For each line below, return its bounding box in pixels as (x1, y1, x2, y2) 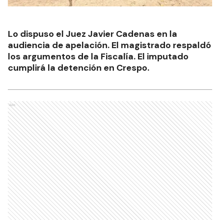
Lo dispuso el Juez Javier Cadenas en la (8, 28, 177, 40)
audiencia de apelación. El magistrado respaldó (8, 39, 211, 52)
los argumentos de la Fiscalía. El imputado (8, 51, 189, 63)
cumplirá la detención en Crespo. (8, 62, 149, 74)
